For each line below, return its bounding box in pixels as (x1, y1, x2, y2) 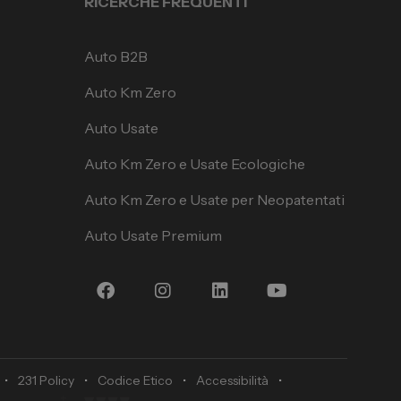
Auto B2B (83, 47, 148, 66)
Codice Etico (98, 372, 173, 389)
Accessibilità (196, 372, 269, 389)
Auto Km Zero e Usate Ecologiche (83, 155, 305, 174)
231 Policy (18, 372, 74, 389)
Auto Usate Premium (83, 226, 222, 245)
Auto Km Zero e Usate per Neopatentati (83, 191, 345, 209)
